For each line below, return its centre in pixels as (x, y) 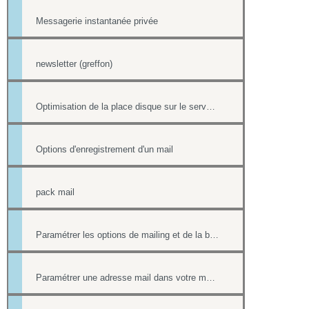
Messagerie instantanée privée (97, 21)
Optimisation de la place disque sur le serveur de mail (211, 107)
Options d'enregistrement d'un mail (104, 149)
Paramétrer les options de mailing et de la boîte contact (214, 235)
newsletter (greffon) (74, 64)
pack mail (55, 192)
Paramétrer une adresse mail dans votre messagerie (211, 278)
